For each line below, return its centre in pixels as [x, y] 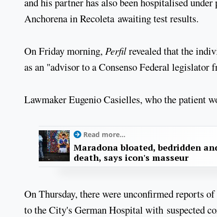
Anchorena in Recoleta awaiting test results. [111, 19]
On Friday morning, [65, 51]
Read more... [104, 135]
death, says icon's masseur [131, 158]
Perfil [116, 51]
